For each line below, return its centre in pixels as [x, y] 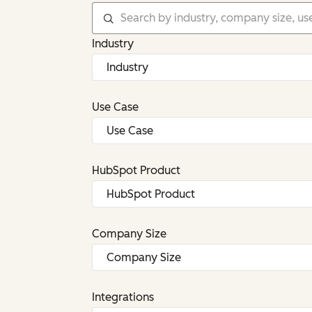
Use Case [115, 107]
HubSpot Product [136, 170]
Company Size [129, 234]
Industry [113, 44]
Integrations [123, 297]
